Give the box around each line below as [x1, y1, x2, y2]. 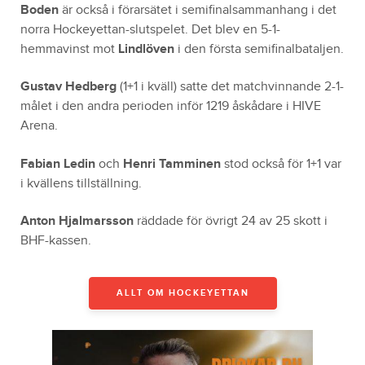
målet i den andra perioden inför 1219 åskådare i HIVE [20, 99, 321, 115]
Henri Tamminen [123, 156, 221, 172]
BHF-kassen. [20, 232, 91, 248]
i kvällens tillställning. [20, 175, 142, 191]
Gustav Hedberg [20, 79, 117, 95]
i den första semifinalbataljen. [174, 41, 344, 57]
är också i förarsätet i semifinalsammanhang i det [59, 2, 336, 18]
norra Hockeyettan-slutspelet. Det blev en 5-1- [20, 21, 280, 37]
